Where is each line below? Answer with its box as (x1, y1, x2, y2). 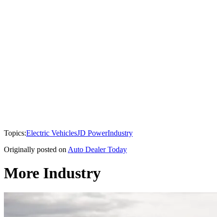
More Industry (4, 164, 101, 182)
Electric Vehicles (26, 128, 77, 137)
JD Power (77, 128, 108, 137)
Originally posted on (4, 145, 66, 154)
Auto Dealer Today (68, 145, 127, 154)
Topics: (4, 128, 26, 137)
